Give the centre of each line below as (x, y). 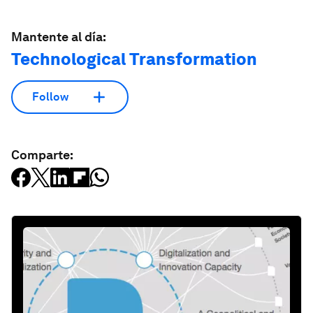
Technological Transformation (134, 59)
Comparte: (42, 154)
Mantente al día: (59, 36)
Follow (50, 97)
